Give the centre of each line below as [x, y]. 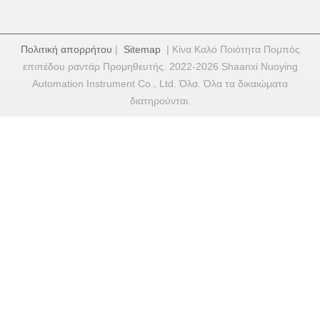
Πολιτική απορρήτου [66, 50]
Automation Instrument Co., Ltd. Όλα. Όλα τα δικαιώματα [160, 84]
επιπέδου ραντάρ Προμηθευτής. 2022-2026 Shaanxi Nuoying [160, 67]
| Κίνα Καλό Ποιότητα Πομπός [230, 50]
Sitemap [142, 50]
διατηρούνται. [160, 101]
